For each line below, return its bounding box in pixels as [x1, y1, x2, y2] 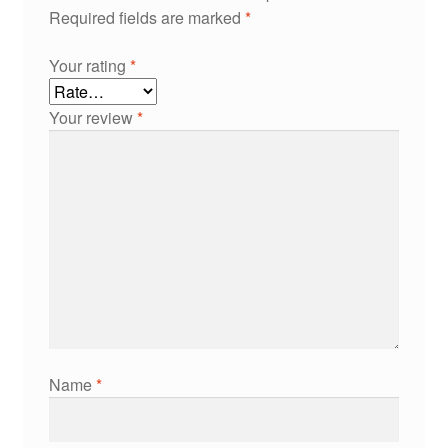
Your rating [48, 53, 130, 77]
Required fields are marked [48, 5, 245, 29]
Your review [48, 105, 137, 129]
